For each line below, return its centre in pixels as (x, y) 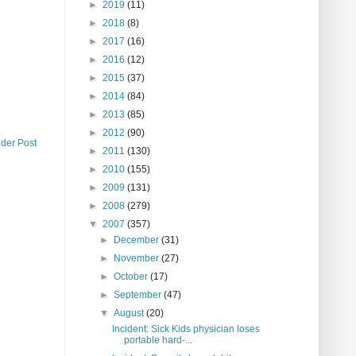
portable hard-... (158, 341)
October (132, 277)
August (130, 313)
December (138, 240)
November (138, 259)
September (139, 295)
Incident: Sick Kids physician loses (186, 329)
